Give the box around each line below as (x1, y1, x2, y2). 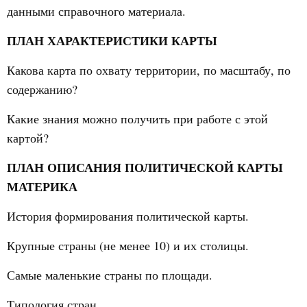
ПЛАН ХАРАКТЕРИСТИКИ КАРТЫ (7, 32, 217, 49)
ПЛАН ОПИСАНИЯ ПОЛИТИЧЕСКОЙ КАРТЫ (7, 158, 283, 176)
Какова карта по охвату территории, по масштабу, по (7, 62, 291, 78)
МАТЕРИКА (7, 177, 77, 195)
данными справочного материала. (7, 3, 186, 19)
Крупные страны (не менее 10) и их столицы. (7, 237, 249, 254)
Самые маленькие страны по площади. (7, 267, 212, 283)
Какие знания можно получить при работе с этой (7, 110, 268, 127)
